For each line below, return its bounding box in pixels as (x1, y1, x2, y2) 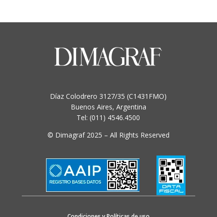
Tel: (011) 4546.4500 (77, 113, 140, 123)
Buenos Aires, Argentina (70, 102, 146, 112)
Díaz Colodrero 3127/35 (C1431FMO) (50, 92, 167, 101)
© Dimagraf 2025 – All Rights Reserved (47, 130, 170, 140)
